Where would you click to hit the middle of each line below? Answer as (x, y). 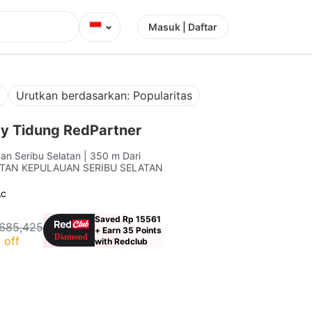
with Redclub (122, 241)
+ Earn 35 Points (128, 230)
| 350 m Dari (112, 155)
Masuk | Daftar (183, 27)
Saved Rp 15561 (128, 219)
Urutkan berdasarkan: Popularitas (104, 95)
